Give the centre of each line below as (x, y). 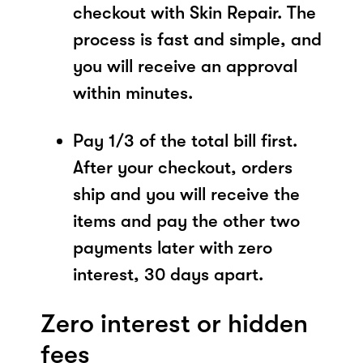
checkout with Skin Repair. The (194, 12)
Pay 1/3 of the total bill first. (185, 140)
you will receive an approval (185, 66)
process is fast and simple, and (197, 39)
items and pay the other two (186, 220)
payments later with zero (173, 247)
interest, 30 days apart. (168, 274)
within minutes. (133, 92)
